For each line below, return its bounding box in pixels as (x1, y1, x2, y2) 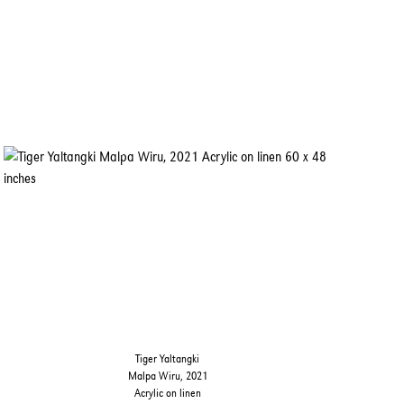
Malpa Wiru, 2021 (127, 369, 207, 383)
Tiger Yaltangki (135, 352, 200, 366)
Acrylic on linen (133, 386, 201, 400)
